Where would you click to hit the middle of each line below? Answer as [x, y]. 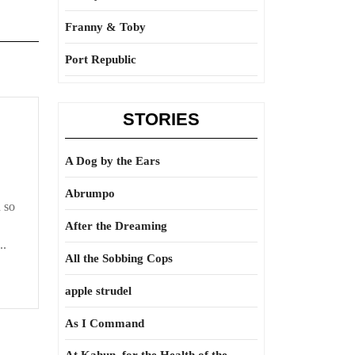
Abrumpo [90, 193]
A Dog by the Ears [113, 161]
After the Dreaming [116, 226]
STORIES [161, 119]
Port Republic [101, 59]
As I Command [105, 323]
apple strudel [98, 291]
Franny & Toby [105, 27]
